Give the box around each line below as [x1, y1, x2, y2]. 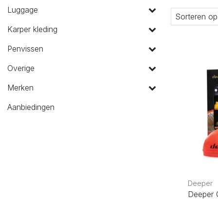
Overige [7, 63, 35, 73]
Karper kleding [7, 24, 57, 34]
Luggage [7, 4, 38, 15]
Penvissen [7, 43, 43, 54]
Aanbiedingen [7, 102, 54, 112]
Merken [7, 82, 34, 92]
